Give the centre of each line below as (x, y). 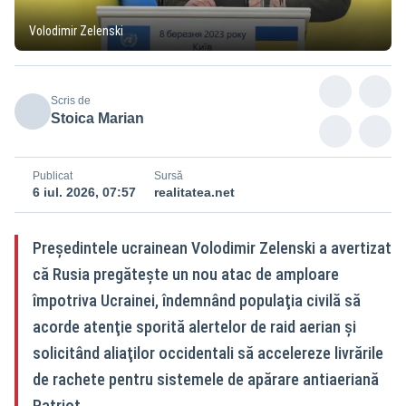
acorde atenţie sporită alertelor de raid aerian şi (194, 326)
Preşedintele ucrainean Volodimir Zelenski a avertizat (212, 247)
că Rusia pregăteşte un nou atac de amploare (186, 274)
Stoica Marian (97, 118)
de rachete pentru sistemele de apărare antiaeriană (206, 379)
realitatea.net (194, 192)
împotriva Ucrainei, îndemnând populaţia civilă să (197, 300)
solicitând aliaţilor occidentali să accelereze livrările (208, 353)
